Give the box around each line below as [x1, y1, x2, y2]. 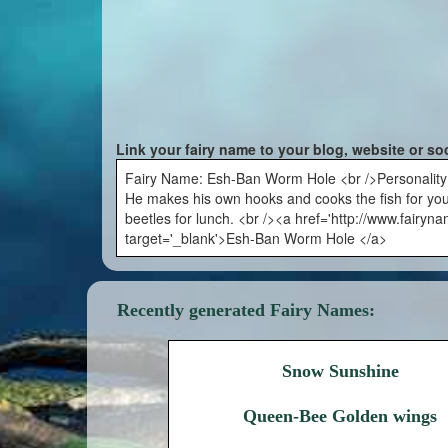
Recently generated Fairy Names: [117, 300, 375, 320]
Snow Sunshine [281, 361, 399, 381]
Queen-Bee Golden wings [243, 406, 438, 426]
